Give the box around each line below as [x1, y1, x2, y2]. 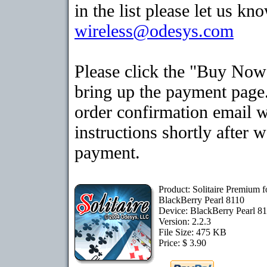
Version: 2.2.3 [159, 216, 211, 226]
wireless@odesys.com [74, 21, 234, 41]
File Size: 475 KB [159, 227, 226, 237]
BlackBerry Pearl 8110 [159, 195, 244, 205]
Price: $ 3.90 [159, 238, 206, 248]
